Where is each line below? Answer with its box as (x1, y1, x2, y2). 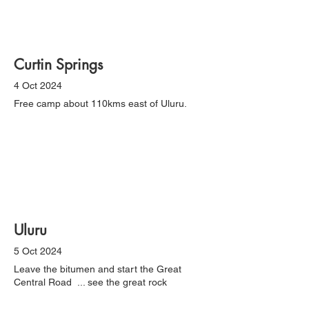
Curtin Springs (14, 55, 103, 74)
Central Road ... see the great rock (14, 277, 167, 288)
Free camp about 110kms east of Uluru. (14, 98, 187, 109)
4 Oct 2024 (14, 80, 62, 91)
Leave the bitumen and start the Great (14, 263, 181, 275)
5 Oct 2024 (14, 246, 62, 257)
